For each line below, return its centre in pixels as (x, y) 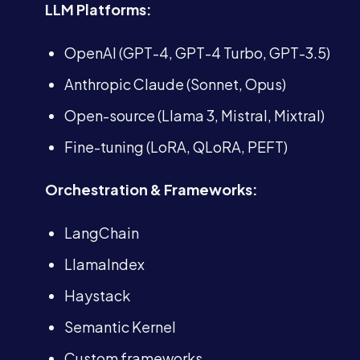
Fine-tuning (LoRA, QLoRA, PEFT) (176, 147)
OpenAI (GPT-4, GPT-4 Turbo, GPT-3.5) (197, 53)
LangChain (102, 233)
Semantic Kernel (120, 327)
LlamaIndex (104, 264)
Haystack (97, 295)
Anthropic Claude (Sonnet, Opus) (175, 84)
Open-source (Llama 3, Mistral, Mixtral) (194, 115)
